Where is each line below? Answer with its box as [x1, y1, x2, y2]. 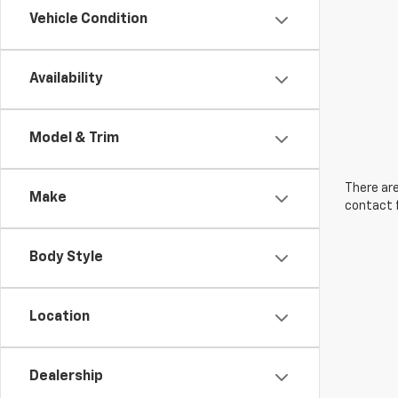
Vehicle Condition [29, 12, 147, 27]
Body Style [29, 251, 103, 265]
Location [29, 310, 90, 324]
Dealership [29, 370, 103, 384]
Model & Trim [29, 131, 119, 146]
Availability [29, 72, 103, 86]
